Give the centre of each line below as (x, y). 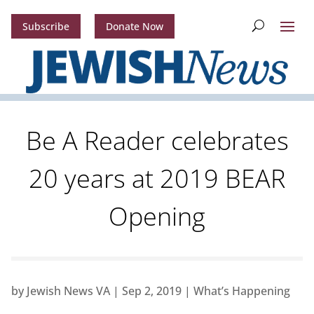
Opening (157, 217)
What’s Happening (241, 291)
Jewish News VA (68, 291)
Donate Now (134, 27)
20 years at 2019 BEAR (157, 179)
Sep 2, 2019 (151, 291)
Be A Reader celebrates (157, 141)
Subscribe (46, 27)
